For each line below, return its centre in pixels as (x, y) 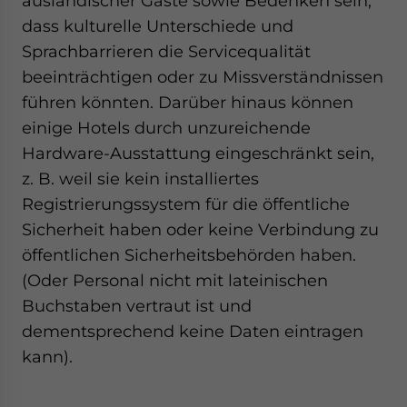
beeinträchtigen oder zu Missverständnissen (203, 77)
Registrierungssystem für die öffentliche (186, 204)
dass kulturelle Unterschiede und (158, 26)
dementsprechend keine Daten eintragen (193, 331)
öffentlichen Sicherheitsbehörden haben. (189, 255)
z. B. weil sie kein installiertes (140, 179)
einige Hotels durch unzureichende (166, 128)
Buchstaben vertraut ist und (137, 306)
